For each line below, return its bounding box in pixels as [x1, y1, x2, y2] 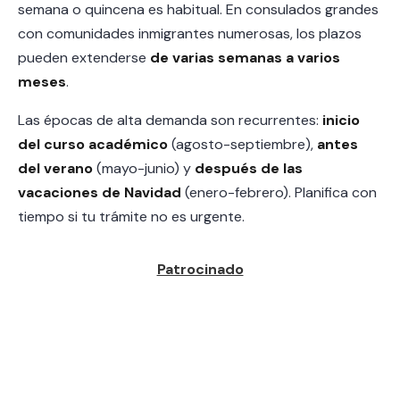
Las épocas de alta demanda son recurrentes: [18, 111, 322, 129]
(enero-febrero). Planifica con [181, 183, 377, 202]
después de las [195, 159, 303, 178]
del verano [18, 159, 93, 178]
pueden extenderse [18, 48, 150, 67]
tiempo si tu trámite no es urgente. [18, 207, 245, 226]
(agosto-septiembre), [168, 135, 317, 154]
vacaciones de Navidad [18, 183, 181, 202]
